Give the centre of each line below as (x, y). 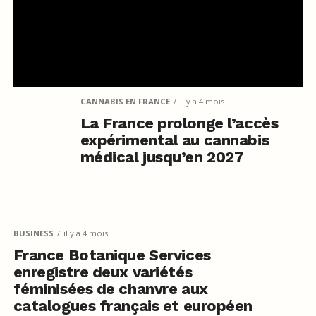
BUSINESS (33, 233)
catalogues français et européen (133, 305)
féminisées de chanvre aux (110, 288)
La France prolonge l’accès (179, 123)
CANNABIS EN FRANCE (125, 101)
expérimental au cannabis (175, 140)
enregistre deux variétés (103, 272)
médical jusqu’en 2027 (162, 157)
